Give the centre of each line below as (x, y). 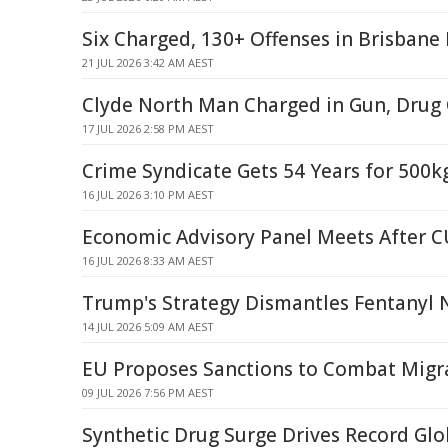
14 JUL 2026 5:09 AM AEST (148, 326)
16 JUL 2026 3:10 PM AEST (148, 194)
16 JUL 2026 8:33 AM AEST (148, 260)
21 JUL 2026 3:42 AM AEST (148, 62)
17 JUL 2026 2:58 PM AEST (148, 128)
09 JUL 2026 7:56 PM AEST (148, 392)
